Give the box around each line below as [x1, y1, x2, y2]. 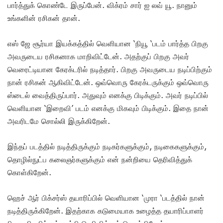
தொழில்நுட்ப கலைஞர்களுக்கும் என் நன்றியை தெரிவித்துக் [7, 155, 192, 164]
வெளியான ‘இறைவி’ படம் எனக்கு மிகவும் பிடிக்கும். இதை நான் [7, 104, 209, 113]
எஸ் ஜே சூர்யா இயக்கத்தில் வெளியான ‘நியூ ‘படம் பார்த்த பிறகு [7, 39, 208, 48]
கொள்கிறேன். [7, 168, 54, 177]
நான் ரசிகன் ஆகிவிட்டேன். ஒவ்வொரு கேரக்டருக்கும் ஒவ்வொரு [7, 78, 209, 87]
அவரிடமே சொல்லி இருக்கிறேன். [7, 116, 112, 126]
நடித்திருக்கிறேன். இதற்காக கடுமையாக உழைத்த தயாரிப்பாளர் [7, 206, 204, 216]
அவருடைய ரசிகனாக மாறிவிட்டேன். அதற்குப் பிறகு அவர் [7, 52, 189, 61]
